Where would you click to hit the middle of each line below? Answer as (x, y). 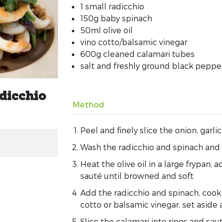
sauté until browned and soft (137, 176)
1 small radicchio (112, 6)
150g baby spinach (116, 18)
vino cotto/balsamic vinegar (134, 42)
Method (88, 104)
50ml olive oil (106, 30)
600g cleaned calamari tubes (137, 54)
